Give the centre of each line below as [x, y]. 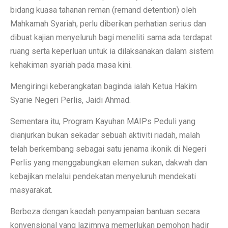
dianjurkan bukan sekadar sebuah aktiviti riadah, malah [105, 135]
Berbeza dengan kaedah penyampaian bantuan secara [105, 212]
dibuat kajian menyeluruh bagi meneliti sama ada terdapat [111, 38]
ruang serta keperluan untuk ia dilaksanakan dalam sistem [112, 51]
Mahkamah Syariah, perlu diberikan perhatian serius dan [108, 24]
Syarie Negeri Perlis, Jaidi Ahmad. [70, 100]
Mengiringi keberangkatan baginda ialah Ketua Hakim [104, 87]
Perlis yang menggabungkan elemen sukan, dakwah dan [109, 163]
